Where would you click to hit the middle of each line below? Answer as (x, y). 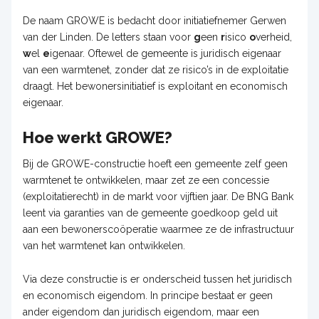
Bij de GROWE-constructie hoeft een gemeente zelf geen (155, 163)
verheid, (274, 37)
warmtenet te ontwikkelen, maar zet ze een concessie (146, 180)
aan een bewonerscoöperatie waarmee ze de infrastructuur (158, 229)
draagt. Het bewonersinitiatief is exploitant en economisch (155, 86)
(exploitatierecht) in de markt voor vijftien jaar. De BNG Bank (158, 196)
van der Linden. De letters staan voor (108, 37)
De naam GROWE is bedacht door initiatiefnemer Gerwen (155, 20)
